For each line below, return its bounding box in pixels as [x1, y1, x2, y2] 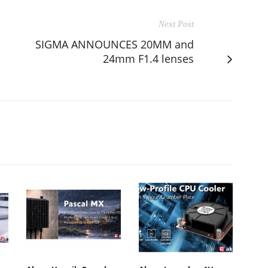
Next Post [159, 19, 194, 29]
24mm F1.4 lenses [103, 51, 194, 66]
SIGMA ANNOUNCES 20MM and [35, 36, 194, 51]
